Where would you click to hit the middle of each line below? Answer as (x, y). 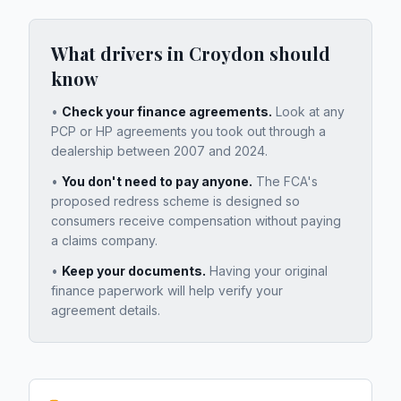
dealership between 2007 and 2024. (159, 151)
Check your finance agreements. (167, 112)
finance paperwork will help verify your (167, 291)
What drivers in (120, 54)
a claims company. (104, 241)
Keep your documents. (134, 271)
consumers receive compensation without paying (196, 221)
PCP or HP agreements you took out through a (188, 132)
